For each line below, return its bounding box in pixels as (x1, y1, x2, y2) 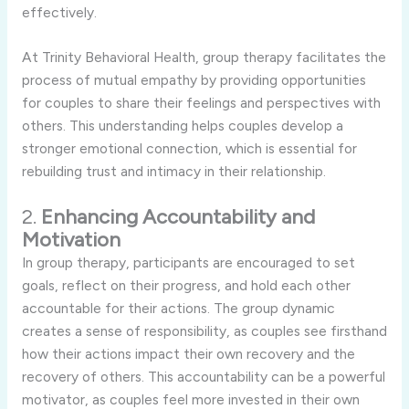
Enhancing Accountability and (40, 204, 315, 230)
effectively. (21, 3, 97, 21)
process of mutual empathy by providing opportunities (21, 71, 366, 89)
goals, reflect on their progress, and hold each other (21, 277, 351, 295)
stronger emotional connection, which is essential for (21, 140, 357, 158)
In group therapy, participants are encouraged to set (21, 254, 355, 272)
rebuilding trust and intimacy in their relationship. (21, 163, 326, 181)
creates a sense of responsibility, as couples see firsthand (21, 322, 387, 341)
